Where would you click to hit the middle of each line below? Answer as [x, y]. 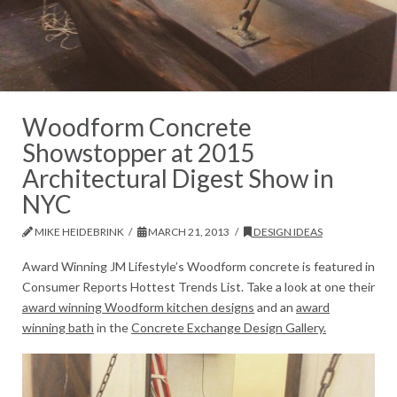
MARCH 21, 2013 [188, 232]
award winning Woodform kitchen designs [138, 307]
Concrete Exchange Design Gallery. [229, 327]
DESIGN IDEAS [287, 232]
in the [113, 327]
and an [275, 307]
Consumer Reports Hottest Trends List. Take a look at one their [198, 286]
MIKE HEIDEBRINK [78, 232]
